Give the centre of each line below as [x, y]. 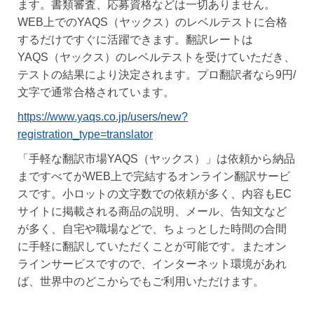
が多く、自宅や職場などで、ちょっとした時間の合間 [152, 229]
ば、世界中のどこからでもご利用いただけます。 [141, 281]
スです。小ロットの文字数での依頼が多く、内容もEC [155, 194]
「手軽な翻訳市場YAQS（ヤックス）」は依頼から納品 [156, 159]
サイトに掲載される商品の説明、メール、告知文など [152, 211]
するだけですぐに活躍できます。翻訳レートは [135, 40]
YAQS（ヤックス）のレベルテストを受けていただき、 [156, 57]
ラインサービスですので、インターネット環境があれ [152, 264]
